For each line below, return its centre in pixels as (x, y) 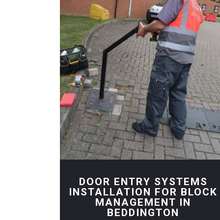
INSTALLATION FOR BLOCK (143, 192)
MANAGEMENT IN (143, 202)
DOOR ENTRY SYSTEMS (143, 181)
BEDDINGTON (143, 212)
